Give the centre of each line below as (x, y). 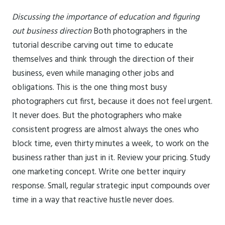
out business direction (52, 32)
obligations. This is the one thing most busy (89, 88)
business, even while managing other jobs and (93, 74)
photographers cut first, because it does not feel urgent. (112, 102)
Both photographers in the (139, 32)
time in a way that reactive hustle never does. (93, 200)
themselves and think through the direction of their (103, 60)
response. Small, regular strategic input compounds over (111, 186)
